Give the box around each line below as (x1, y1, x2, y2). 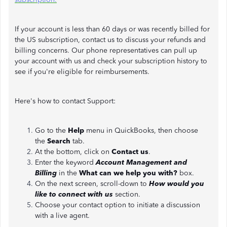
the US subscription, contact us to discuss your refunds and (15, 35, 206, 44)
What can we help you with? (79, 169, 179, 177)
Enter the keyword (35, 158, 96, 167)
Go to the (35, 126, 68, 135)
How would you (149, 179, 204, 188)
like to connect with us (35, 190, 113, 199)
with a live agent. (35, 211, 90, 220)
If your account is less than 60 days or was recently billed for (15, 25, 210, 33)
